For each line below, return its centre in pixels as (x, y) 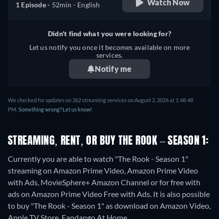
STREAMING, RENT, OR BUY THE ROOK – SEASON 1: (108, 141)
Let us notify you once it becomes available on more (109, 47)
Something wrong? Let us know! (55, 109)
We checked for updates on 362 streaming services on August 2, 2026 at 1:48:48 (100, 100)
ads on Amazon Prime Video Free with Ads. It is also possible (109, 194)
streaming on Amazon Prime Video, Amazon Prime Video (103, 170)
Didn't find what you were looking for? (109, 33)
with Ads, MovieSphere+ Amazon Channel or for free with (104, 182)
